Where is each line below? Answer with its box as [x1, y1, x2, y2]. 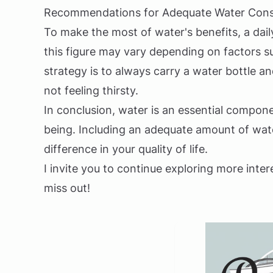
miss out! [44, 182, 90, 194]
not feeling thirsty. [44, 84, 138, 97]
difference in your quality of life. [44, 143, 208, 155]
